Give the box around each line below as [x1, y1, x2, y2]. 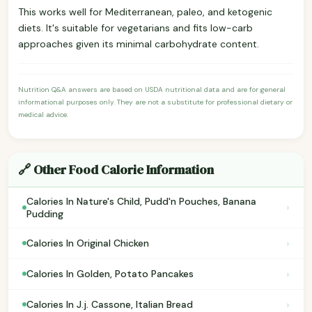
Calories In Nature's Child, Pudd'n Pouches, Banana [26, 194, 256, 208]
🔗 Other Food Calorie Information [18, 160, 214, 178]
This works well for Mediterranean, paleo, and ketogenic [18, 5, 272, 18]
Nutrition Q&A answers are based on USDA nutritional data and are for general [18, 84, 286, 94]
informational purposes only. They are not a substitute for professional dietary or [18, 97, 292, 107]
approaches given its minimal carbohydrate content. [18, 37, 259, 50]
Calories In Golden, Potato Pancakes [26, 267, 194, 281]
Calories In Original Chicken [26, 237, 149, 250]
